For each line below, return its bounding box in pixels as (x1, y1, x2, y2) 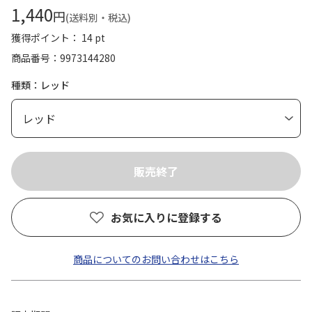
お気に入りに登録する (111, 209, 222, 226)
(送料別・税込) (65, 10, 131, 24)
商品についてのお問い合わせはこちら (73, 252, 239, 266)
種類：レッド (11, 78, 70, 92)
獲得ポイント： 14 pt (11, 31, 105, 45)
